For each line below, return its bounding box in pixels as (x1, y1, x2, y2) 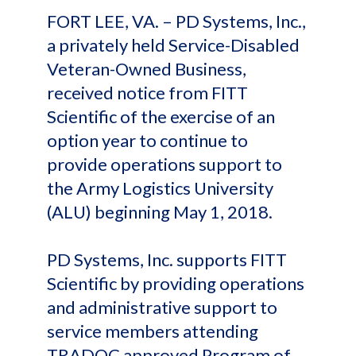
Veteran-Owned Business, (47, 58, 246, 79)
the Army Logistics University (47, 177, 273, 199)
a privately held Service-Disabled (47, 34, 300, 56)
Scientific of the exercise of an (47, 106, 275, 127)
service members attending (47, 320, 258, 342)
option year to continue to (47, 130, 248, 151)
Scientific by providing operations (47, 273, 304, 294)
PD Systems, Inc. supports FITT (47, 249, 287, 270)
